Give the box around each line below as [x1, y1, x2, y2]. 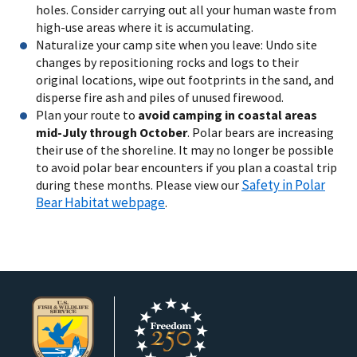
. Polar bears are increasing [187, 124, 334, 140]
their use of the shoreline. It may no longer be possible [36, 141, 334, 158]
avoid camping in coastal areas [138, 106, 317, 123]
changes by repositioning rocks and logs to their [36, 53, 299, 70]
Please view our [155, 176, 241, 193]
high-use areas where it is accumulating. [36, 18, 253, 35]
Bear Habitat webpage [36, 193, 165, 211]
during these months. [36, 176, 155, 193]
